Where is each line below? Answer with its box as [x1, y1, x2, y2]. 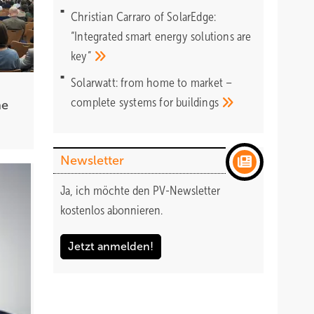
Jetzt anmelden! [68, 240, 153, 252]
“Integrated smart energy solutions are [71, 29, 252, 43]
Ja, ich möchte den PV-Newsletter [60, 184, 220, 198]
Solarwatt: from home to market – [71, 76, 233, 90]
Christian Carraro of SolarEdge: [71, 10, 217, 24]
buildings [176, 95, 222, 109]
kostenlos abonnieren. [60, 203, 163, 217]
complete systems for [71, 95, 177, 109]
